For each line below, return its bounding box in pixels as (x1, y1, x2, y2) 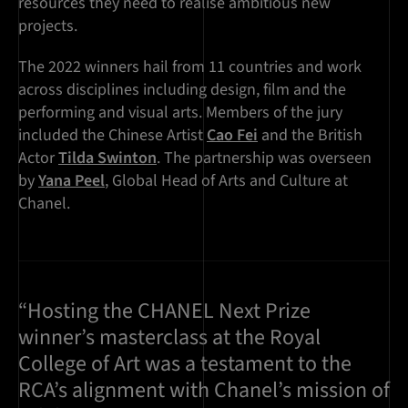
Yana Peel (38, 169, 105, 193)
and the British (258, 124, 362, 148)
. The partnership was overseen (157, 147, 372, 170)
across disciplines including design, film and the (18, 78, 346, 102)
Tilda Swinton (58, 147, 157, 170)
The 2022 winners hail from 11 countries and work (18, 56, 362, 79)
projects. (18, 15, 77, 38)
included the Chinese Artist (18, 124, 207, 148)
